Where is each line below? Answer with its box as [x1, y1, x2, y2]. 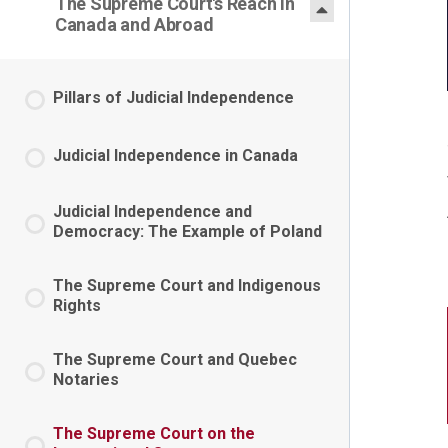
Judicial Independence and [53, 202, 252, 221]
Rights [53, 296, 101, 315]
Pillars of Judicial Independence [53, 88, 294, 107]
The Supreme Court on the [53, 424, 255, 443]
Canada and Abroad [55, 14, 214, 35]
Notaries [53, 370, 119, 389]
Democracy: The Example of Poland [53, 222, 322, 241]
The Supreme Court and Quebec [53, 350, 297, 369]
